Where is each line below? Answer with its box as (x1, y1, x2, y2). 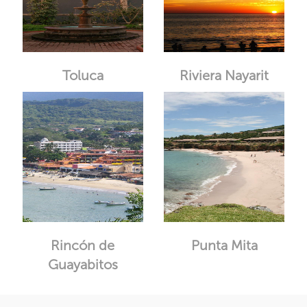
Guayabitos (47, 256, 118, 273)
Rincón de (51, 237, 115, 254)
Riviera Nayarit (180, 67, 269, 84)
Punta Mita (191, 237, 258, 254)
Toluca (62, 67, 103, 84)
